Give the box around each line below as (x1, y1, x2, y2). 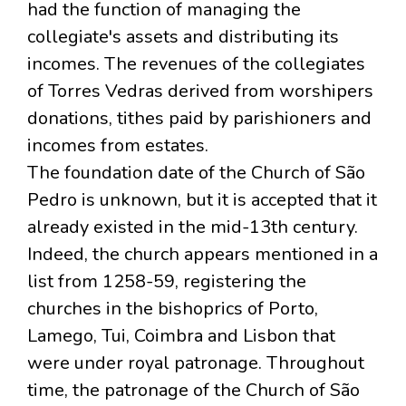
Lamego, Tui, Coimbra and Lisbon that (27, 324, 335, 349)
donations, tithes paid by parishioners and (27, 106, 372, 131)
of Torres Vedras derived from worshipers (27, 79, 373, 104)
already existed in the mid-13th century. (27, 215, 358, 240)
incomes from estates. (27, 133, 208, 159)
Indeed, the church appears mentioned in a (27, 242, 378, 267)
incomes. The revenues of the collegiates (27, 52, 365, 77)
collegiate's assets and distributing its (27, 24, 339, 50)
